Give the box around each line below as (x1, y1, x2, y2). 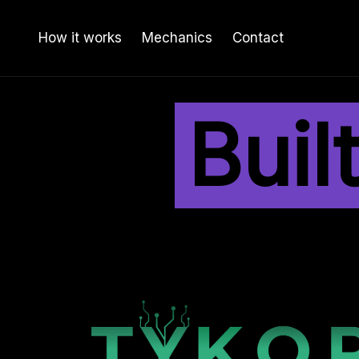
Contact (232, 30, 284, 46)
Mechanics (142, 30, 212, 46)
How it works (38, 30, 122, 46)
